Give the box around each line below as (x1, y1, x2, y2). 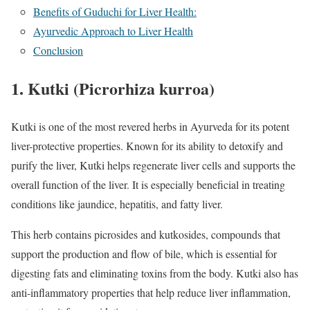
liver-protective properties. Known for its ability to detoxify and (11, 138, 283, 153)
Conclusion (33, 43, 83, 58)
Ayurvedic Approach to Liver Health (33, 24, 193, 39)
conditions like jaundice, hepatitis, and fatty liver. (11, 196, 223, 211)
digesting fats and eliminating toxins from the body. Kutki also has (11, 265, 298, 280)
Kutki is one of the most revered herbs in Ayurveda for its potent (11, 118, 289, 134)
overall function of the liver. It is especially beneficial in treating (11, 176, 285, 192)
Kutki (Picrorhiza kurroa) (28, 75, 215, 100)
